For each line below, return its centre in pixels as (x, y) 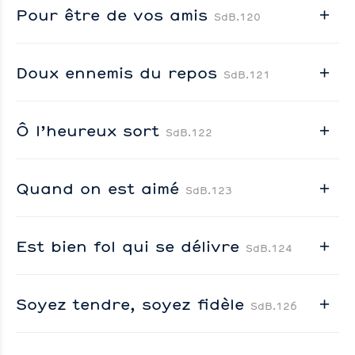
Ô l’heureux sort (91, 130)
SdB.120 (237, 16)
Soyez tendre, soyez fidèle (133, 303)
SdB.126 (274, 305)
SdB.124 (269, 248)
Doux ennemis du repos (120, 72)
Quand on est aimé (101, 187)
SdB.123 (209, 190)
